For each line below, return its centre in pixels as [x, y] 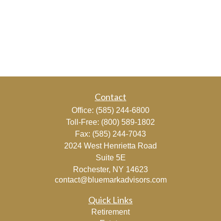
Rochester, [92, 169]
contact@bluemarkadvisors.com [110, 180]
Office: [84, 110]
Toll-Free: [84, 122]
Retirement [110, 212]
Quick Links [110, 200]
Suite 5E [110, 158]
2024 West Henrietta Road [110, 146]
